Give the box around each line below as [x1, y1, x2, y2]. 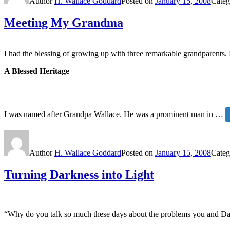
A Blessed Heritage [4, 66, 69, 75]
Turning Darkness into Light [4, 167, 154, 181]
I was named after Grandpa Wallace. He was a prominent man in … [4, 109, 225, 119]
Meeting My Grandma [4, 15, 123, 29]
